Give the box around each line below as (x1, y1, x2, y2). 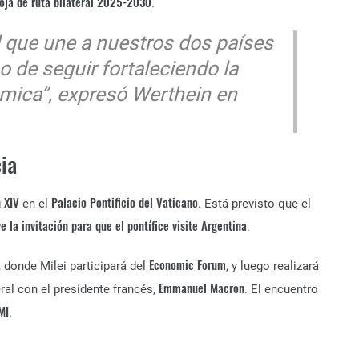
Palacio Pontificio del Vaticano (51, 193, 198, 211)
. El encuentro (244, 282, 318, 296)
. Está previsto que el (198, 196, 311, 211)
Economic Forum (149, 256, 226, 273)
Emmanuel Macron (159, 279, 244, 296)
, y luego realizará (226, 259, 319, 273)
